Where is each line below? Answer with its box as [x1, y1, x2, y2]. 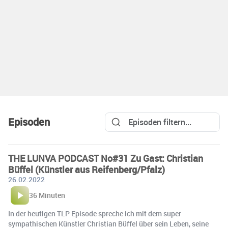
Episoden [8, 115, 50, 129]
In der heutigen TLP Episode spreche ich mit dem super [8, 209, 181, 219]
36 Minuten [29, 190, 65, 201]
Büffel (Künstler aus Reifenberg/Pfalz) [8, 163, 165, 176]
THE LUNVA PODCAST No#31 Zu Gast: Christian [8, 152, 203, 165]
